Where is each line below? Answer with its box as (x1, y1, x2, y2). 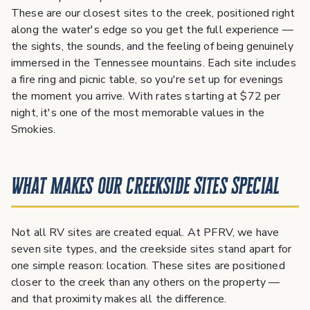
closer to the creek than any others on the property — (11, 275, 280, 291)
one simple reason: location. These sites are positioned (11, 258, 285, 274)
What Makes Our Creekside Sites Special (11, 174, 280, 198)
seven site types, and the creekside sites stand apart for (11, 241, 292, 257)
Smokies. (11, 122, 56, 138)
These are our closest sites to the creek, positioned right (11, 6, 295, 21)
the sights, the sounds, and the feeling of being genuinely (11, 39, 294, 55)
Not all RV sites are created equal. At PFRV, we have (11, 225, 280, 241)
